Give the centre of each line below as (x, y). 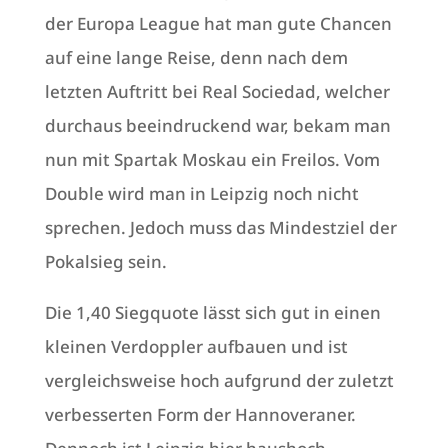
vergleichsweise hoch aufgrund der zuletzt (219, 381)
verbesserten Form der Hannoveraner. (200, 415)
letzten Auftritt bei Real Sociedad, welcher (217, 92)
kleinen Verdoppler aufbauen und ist (196, 347)
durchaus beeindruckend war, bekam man (217, 126)
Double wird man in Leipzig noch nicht (201, 194)
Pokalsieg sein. (105, 262)
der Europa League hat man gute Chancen (218, 24)
